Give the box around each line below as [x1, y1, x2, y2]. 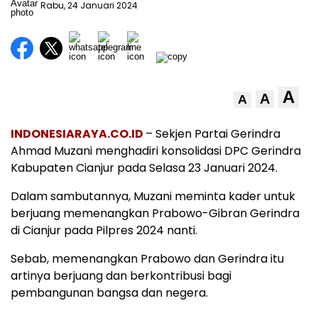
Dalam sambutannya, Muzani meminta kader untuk [11, 187, 295, 204]
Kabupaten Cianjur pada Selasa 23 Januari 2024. [11, 159, 278, 176]
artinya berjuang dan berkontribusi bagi [11, 267, 231, 284]
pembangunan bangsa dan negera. [11, 284, 208, 301]
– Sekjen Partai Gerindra [146, 125, 280, 142]
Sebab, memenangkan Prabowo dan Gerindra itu [11, 250, 284, 267]
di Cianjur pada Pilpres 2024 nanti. [11, 221, 197, 238]
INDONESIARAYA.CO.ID [11, 125, 143, 142]
